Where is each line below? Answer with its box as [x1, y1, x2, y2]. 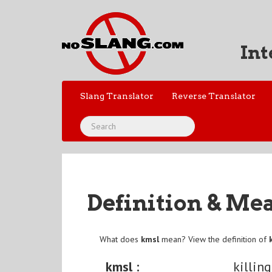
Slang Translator [80, 91, 154, 101]
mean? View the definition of [159, 234, 270, 245]
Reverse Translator [172, 91, 256, 101]
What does [100, 234, 141, 245]
